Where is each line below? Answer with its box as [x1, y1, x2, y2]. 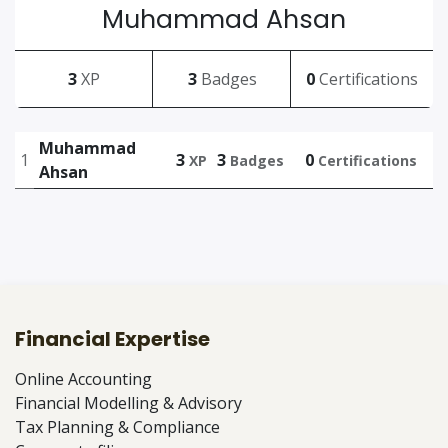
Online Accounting [15, 367, 152, 390]
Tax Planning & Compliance [15, 415, 220, 438]
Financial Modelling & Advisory [15, 391, 242, 414]
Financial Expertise [15, 324, 210, 353]
